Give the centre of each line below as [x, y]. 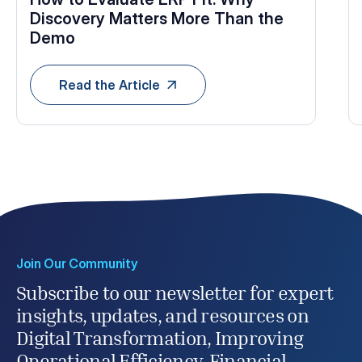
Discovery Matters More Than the [157, 18]
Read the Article [109, 85]
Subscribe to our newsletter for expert [175, 296]
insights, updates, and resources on [162, 318]
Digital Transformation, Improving [160, 341]
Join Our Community [77, 264]
